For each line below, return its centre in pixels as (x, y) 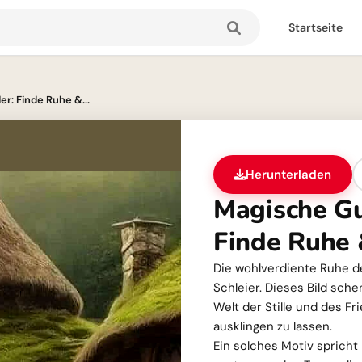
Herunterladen (288, 175)
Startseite (316, 27)
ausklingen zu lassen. (273, 326)
